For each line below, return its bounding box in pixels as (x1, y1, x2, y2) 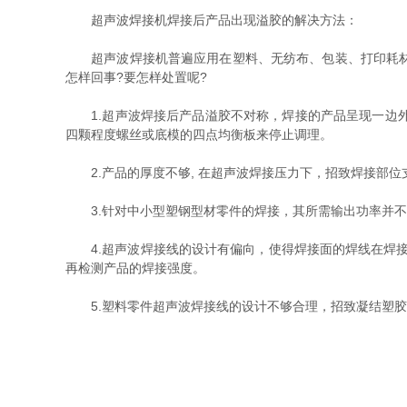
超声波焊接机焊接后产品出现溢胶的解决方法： (65, 13, 358, 27)
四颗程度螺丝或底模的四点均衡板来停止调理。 (65, 127, 333, 142)
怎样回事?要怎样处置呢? (65, 70, 207, 84)
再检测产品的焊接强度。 (65, 261, 205, 275)
